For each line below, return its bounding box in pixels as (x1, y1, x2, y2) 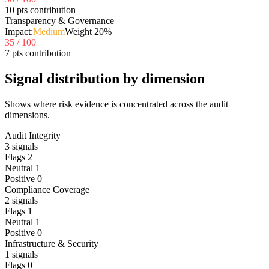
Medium (33, 26, 65, 37)
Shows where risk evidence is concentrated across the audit (5, 98, 228, 109)
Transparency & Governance (5, 15, 114, 26)
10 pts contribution (5, 4, 76, 15)
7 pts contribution (5, 47, 71, 58)
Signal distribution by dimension (5, 70, 205, 86)
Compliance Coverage (5, 184, 89, 195)
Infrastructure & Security (5, 238, 98, 249)
